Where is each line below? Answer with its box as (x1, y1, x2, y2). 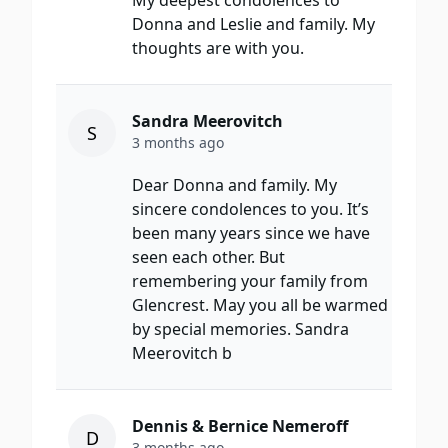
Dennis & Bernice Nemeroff (132, 415, 348, 438)
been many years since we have (132, 222, 370, 245)
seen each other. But (132, 246, 285, 269)
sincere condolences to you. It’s (132, 198, 369, 221)
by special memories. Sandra (132, 318, 349, 341)
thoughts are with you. (132, 37, 304, 60)
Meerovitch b (132, 342, 232, 365)
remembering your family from (132, 270, 368, 293)
